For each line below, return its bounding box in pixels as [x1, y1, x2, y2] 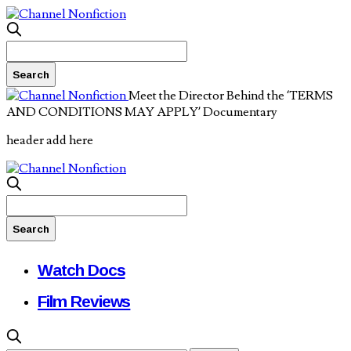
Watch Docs [38, 254, 125, 285]
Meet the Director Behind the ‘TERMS [128, 88, 333, 103]
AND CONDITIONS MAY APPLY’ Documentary [6, 104, 277, 120]
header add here [6, 132, 93, 148]
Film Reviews [38, 285, 131, 317]
